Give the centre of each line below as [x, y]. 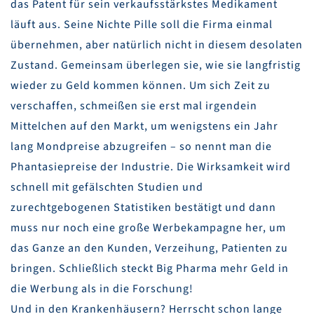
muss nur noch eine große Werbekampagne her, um [148, 228]
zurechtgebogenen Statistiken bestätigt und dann [143, 208]
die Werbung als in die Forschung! [102, 289]
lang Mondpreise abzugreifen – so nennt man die [141, 147]
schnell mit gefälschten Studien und [107, 187]
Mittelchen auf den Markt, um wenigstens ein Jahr [144, 127]
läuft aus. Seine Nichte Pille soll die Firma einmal [142, 25]
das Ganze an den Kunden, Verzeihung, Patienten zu [149, 248]
